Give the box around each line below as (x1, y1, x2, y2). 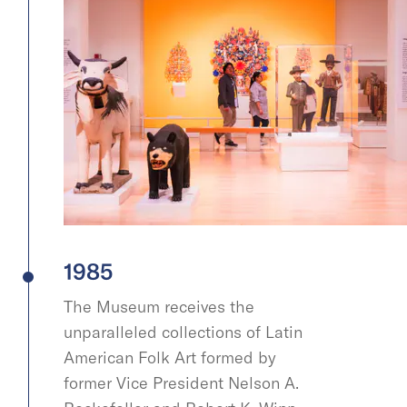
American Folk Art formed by (64, 346, 276, 368)
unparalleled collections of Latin (64, 321, 303, 342)
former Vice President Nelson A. (64, 372, 299, 393)
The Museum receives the (64, 295, 254, 317)
